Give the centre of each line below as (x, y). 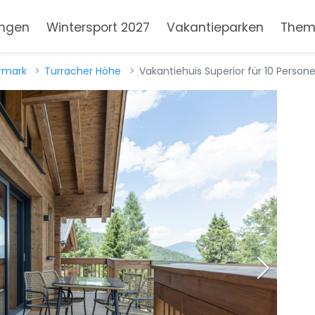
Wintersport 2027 (98, 28)
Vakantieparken (215, 28)
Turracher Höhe (83, 71)
